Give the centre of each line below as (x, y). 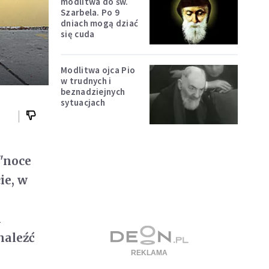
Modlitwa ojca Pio (98, 70)
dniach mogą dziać (100, 23)
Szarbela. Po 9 (90, 12)
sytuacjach (83, 103)
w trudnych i (86, 81)
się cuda (78, 34)
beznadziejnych (93, 92)
